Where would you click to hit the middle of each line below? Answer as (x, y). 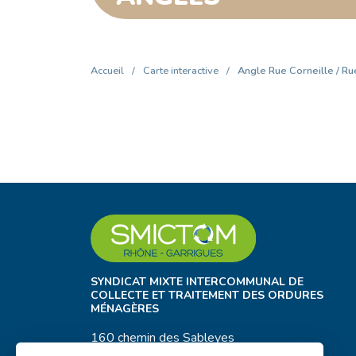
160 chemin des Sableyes (163, 338)
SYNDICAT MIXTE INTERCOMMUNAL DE (197, 282)
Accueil (107, 71)
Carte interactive (181, 71)
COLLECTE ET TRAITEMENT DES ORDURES (207, 295)
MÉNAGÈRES (125, 309)
